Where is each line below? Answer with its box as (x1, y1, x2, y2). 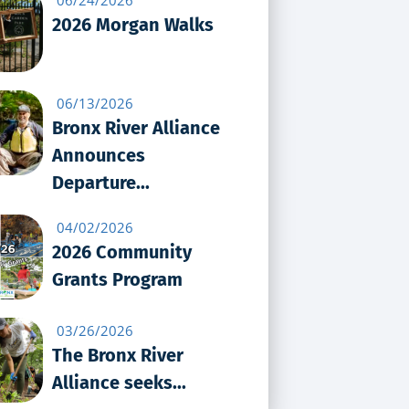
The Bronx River (51, 343, 184, 366)
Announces (51, 143, 145, 166)
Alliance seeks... (51, 371, 186, 393)
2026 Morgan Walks (51, 13, 214, 36)
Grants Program (51, 267, 183, 290)
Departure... (51, 171, 150, 194)
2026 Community (51, 240, 192, 263)
